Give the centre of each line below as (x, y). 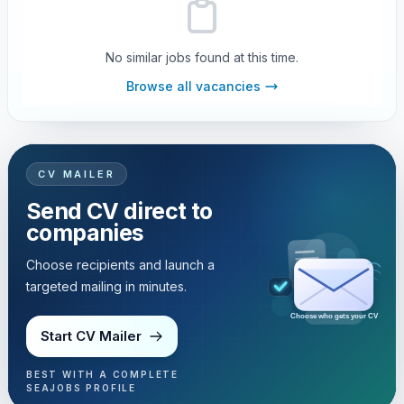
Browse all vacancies (193, 86)
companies (85, 233)
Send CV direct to (119, 211)
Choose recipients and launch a (120, 265)
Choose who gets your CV (334, 316)
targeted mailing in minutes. (106, 286)
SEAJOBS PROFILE (82, 388)
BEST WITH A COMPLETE (103, 374)
